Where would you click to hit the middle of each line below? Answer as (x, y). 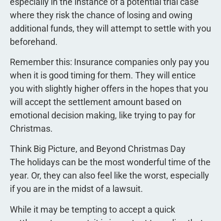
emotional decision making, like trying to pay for (103, 115)
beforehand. (34, 41)
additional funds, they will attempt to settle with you (110, 28)
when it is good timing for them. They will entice (103, 75)
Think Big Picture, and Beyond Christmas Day (98, 149)
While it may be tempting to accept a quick (92, 209)
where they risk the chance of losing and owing (101, 15)
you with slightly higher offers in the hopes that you (109, 89)
